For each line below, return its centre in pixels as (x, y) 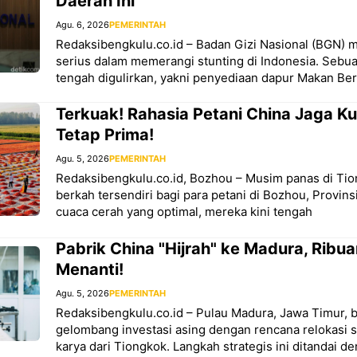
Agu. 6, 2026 (82, 25)
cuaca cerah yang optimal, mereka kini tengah (184, 212)
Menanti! (90, 269)
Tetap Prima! (105, 135)
